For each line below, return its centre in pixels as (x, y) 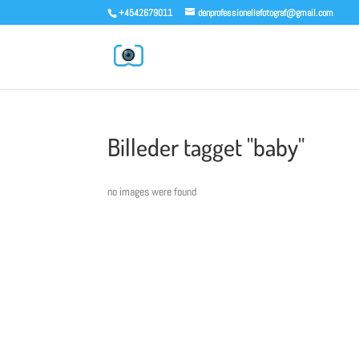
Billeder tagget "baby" (206, 147)
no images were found (152, 192)
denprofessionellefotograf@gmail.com (266, 13)
